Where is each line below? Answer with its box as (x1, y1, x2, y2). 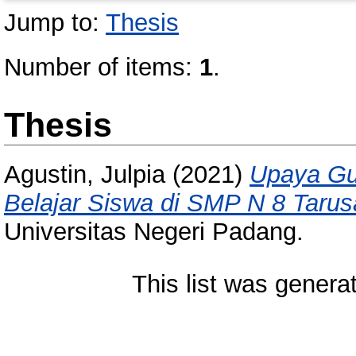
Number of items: (4, 53, 199, 81)
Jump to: (4, 9, 106, 37)
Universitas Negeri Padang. (4, 218, 304, 246)
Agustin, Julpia (4, 161, 165, 189)
